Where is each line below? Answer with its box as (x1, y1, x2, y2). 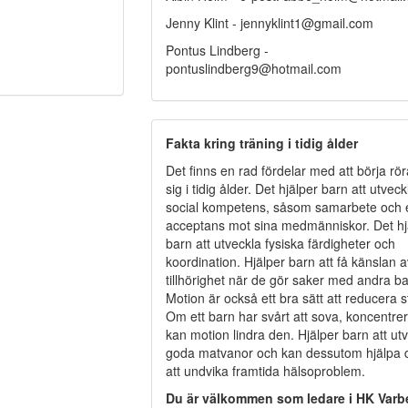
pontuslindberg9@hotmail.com (165, 58, 342, 77)
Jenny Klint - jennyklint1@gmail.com (165, 13, 373, 32)
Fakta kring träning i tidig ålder (165, 133, 358, 152)
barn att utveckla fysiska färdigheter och (165, 233, 395, 252)
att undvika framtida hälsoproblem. (165, 361, 365, 380)
